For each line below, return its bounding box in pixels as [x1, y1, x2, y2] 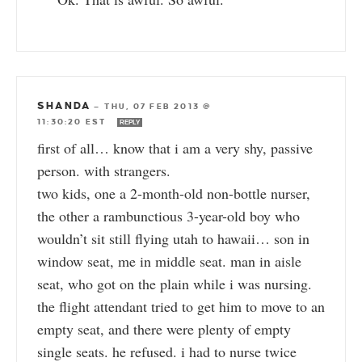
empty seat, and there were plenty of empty [37, 319, 291, 339]
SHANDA [37, 100, 91, 112]
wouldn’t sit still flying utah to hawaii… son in [37, 229, 309, 249]
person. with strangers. [37, 161, 170, 181]
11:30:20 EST [37, 117, 111, 127]
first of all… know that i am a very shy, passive [37, 138, 313, 158]
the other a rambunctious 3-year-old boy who [37, 206, 300, 226]
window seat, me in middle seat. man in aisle [37, 251, 301, 271]
